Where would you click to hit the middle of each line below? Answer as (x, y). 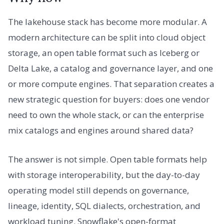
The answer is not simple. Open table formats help (107, 159)
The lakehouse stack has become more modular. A (107, 22)
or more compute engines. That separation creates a (111, 84)
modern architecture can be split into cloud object (107, 37)
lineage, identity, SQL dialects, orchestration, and (104, 205)
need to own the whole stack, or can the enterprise (106, 115)
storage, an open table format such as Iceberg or (104, 53)
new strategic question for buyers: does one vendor (109, 99)
